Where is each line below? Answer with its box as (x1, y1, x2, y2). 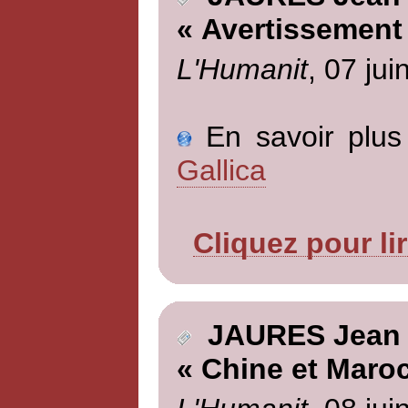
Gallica (176, 153, 266, 187)
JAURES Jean (190, 319, 401, 352)
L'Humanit (176, 52, 308, 86)
